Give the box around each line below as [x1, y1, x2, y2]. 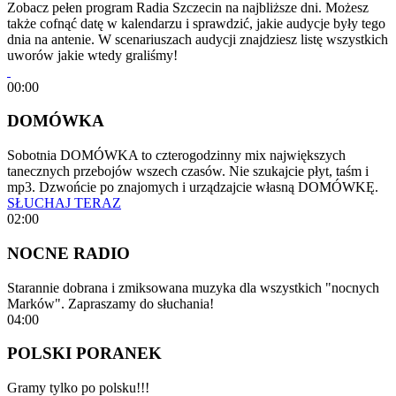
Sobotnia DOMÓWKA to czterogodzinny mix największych [7, 148, 346, 164]
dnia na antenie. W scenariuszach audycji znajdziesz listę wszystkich [7, 31, 388, 47]
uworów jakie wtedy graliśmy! [7, 47, 178, 63]
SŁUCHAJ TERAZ [7, 195, 121, 211]
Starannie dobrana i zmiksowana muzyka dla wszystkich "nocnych [7, 279, 379, 295]
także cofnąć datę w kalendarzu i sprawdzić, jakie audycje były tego [7, 15, 385, 31]
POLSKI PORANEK [7, 344, 162, 363]
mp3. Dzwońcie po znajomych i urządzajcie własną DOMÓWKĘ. [7, 179, 378, 195]
